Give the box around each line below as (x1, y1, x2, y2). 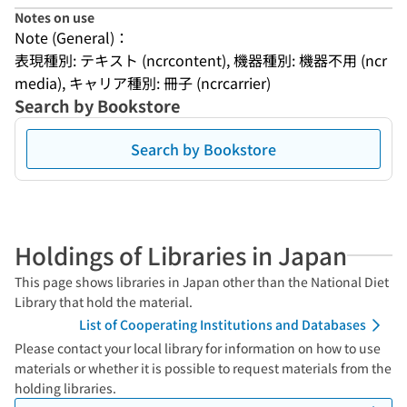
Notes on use (15, 8, 94, 26)
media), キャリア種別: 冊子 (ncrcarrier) (15, 72, 271, 94)
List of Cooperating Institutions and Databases (79, 315, 366, 333)
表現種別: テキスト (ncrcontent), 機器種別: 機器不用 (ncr (15, 49, 387, 71)
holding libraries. (15, 379, 116, 397)
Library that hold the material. (15, 293, 193, 311)
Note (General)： (15, 26, 129, 48)
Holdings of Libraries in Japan (15, 238, 347, 272)
